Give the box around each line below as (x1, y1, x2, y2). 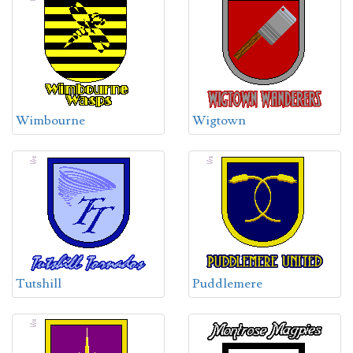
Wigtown (192, 112, 246, 129)
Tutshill (16, 275, 61, 292)
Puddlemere (192, 275, 262, 292)
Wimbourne (16, 112, 85, 129)
